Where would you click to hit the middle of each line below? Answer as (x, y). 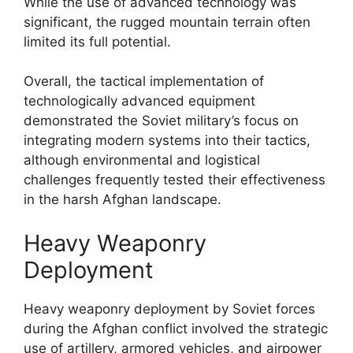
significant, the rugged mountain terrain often (167, 22)
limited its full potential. (97, 41)
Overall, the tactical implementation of (144, 81)
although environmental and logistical (142, 160)
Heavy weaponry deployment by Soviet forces (169, 308)
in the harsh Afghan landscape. (123, 199)
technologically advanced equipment (139, 101)
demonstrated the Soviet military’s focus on (161, 121)
